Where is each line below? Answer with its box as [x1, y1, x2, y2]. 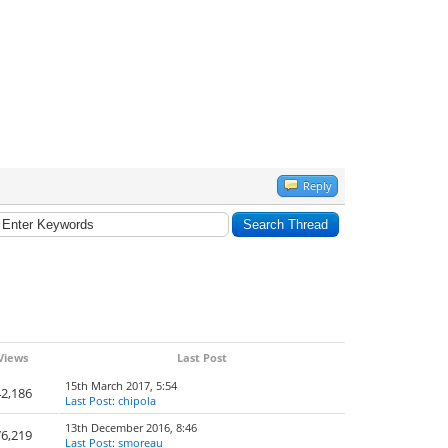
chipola [118, 393, 156, 408]
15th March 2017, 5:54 [65, 378, 177, 393]
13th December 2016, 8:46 [65, 420, 197, 435]
